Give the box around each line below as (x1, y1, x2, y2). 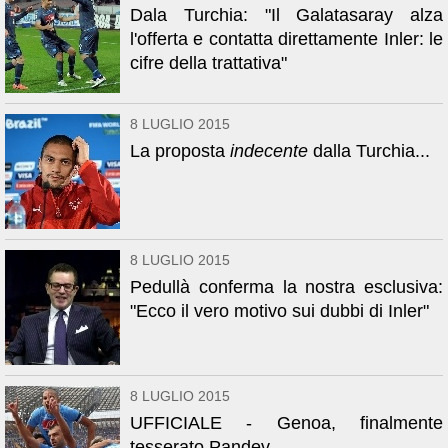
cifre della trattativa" (130, 53, 287, 73)
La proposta (130, 141, 230, 161)
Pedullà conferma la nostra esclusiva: (130, 277, 443, 297)
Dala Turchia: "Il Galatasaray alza (130, 5, 443, 25)
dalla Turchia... (308, 141, 430, 161)
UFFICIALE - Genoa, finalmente (130, 413, 443, 433)
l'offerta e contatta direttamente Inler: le (130, 29, 443, 49)
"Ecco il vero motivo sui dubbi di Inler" (130, 301, 429, 321)
